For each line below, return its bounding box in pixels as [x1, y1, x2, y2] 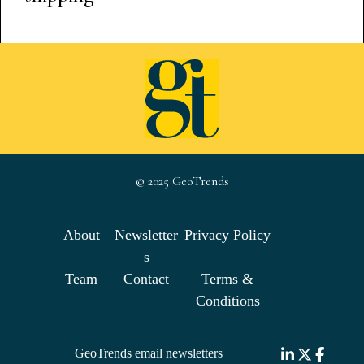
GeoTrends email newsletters [75, 346, 223, 360]
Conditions [195, 292, 260, 309]
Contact [123, 271, 169, 287]
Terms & [201, 271, 253, 287]
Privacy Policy [184, 227, 271, 243]
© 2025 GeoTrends [135, 173, 229, 189]
